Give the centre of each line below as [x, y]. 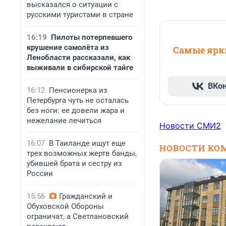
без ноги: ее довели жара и [76, 110]
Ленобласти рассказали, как [78, 58]
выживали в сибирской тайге [80, 68]
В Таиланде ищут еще [87, 143]
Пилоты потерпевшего [92, 37]
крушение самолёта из [68, 47]
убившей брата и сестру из [74, 163]
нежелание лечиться [64, 121]
